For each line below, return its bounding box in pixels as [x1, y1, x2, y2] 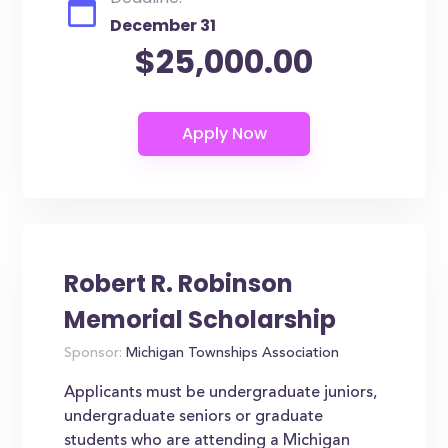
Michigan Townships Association [122, 347, 340, 361]
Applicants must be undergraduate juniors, [64, 385, 378, 401]
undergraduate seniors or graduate [64, 409, 324, 425]
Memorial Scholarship [64, 303, 337, 336]
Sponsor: [64, 347, 123, 361]
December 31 [110, 14, 217, 37]
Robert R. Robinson [64, 267, 294, 300]
